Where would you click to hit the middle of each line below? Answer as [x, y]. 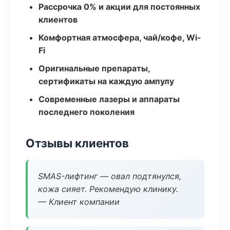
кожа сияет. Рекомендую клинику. [108, 189]
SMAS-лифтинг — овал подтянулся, [110, 176]
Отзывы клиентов [77, 143]
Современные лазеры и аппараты [109, 99]
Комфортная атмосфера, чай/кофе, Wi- [120, 37]
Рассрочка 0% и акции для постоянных [119, 7]
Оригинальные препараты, [94, 68]
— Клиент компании [79, 202]
